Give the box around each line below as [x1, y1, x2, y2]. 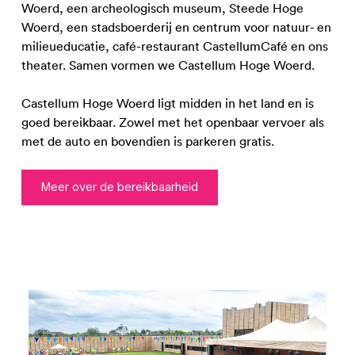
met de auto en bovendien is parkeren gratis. [21, 132, 277, 149]
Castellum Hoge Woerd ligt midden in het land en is [21, 94, 314, 111]
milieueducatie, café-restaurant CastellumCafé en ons [21, 37, 328, 54]
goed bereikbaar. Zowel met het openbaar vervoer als [21, 113, 324, 130]
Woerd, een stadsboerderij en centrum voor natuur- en [21, 18, 331, 35]
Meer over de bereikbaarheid [40, 180, 198, 194]
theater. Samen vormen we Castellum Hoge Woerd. [21, 56, 315, 73]
